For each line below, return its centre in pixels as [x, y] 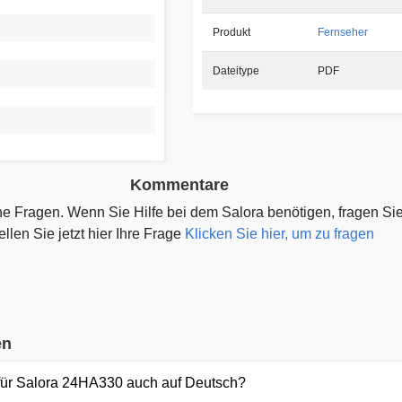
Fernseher [342, 33]
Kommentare [179, 185]
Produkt [231, 33]
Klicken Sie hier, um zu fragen [279, 234]
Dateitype [236, 71]
